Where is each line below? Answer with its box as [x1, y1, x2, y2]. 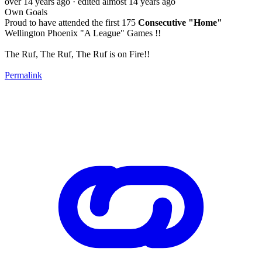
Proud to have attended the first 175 [5, 17, 138, 27]
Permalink [5, 70, 42, 80]
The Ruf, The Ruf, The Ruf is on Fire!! [5, 49, 150, 59]
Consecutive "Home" [138, 17, 222, 27]
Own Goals [5, 6, 47, 17]
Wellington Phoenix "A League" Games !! [5, 27, 161, 38]
